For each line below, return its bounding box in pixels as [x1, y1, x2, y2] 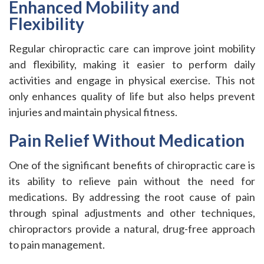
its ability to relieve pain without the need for [9, 174, 255, 187]
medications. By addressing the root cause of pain [9, 190, 255, 203]
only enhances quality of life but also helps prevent [9, 90, 255, 103]
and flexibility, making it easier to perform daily [9, 58, 255, 71]
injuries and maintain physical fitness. [9, 105, 177, 118]
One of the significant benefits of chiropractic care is [9, 159, 255, 171]
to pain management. [9, 238, 105, 251]
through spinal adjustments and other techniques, [9, 206, 255, 219]
